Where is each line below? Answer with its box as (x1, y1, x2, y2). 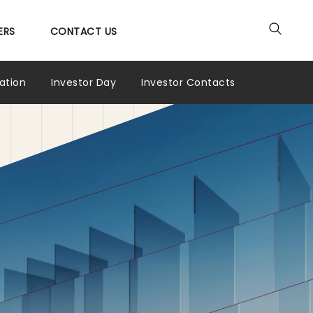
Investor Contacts (141, 75, 235, 89)
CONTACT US (50, 24, 117, 38)
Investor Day (51, 75, 117, 89)
